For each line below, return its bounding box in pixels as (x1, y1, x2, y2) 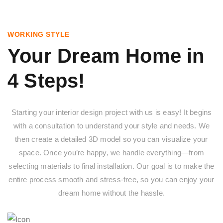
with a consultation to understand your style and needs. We (13, 121, 210, 130)
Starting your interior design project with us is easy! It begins (11, 108, 212, 116)
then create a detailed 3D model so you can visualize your (15, 134, 208, 143)
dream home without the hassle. (58, 188, 165, 197)
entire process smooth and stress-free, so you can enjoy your (8, 175, 215, 184)
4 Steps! (7, 69, 85, 92)
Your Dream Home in (7, 44, 205, 67)
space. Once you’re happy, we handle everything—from (18, 148, 205, 157)
